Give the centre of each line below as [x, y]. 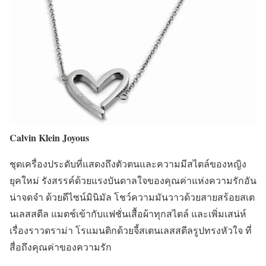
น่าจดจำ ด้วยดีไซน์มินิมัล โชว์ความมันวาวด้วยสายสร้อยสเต [132, 197]
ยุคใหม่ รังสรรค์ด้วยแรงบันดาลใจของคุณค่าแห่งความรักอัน [133, 180]
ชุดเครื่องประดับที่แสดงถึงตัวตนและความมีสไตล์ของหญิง [128, 163]
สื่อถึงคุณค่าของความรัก [61, 246]
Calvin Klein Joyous [49, 137]
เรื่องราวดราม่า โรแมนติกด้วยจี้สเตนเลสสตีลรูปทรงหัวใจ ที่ [131, 230]
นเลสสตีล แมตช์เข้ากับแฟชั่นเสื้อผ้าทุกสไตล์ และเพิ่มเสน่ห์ [128, 213]
